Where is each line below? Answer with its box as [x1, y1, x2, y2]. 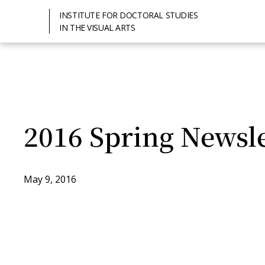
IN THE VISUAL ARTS [59, 22, 135, 33]
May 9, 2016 [24, 173, 76, 186]
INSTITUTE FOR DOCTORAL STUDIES [59, 9, 198, 21]
